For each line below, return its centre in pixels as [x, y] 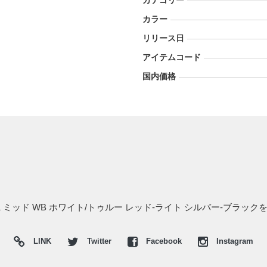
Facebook [164, 241]
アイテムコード [172, 57]
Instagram [234, 241]
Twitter [99, 241]
